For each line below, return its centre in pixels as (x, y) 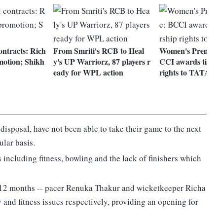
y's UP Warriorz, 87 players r (102, 62)
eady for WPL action (89, 73)
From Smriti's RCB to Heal (99, 51)
